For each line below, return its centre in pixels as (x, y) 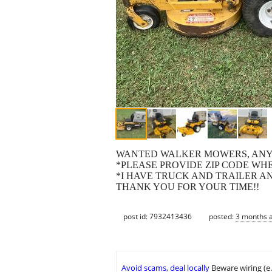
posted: (222, 216)
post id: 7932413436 (158, 216)
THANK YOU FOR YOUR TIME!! (188, 187)
